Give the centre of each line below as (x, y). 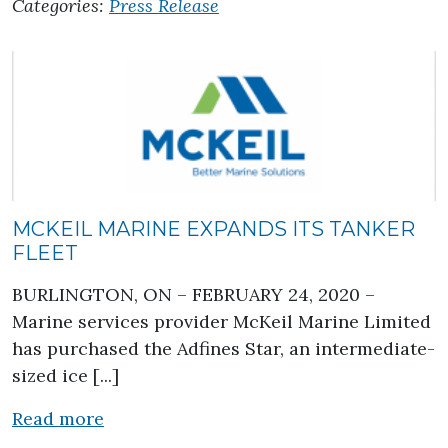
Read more (58, 418)
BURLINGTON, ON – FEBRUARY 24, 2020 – (193, 294)
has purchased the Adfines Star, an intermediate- (223, 348)
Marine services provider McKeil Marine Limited (221, 321)
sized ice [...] (65, 375)
